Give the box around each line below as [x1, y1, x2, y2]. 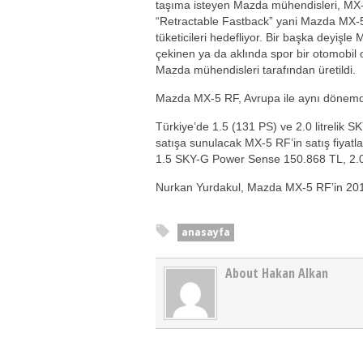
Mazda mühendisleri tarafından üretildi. [156, 62, 356, 76]
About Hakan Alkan [225, 263, 328, 282]
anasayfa [181, 224, 230, 239]
